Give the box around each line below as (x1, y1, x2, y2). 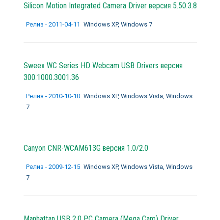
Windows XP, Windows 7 (83, 20, 152, 28)
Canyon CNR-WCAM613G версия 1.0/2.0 (23, 143, 148, 153)
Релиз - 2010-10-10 (26, 92, 82, 100)
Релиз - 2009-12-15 (26, 163, 82, 170)
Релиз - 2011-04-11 (26, 20, 82, 28)
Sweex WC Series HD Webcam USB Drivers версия (23, 60, 183, 70)
